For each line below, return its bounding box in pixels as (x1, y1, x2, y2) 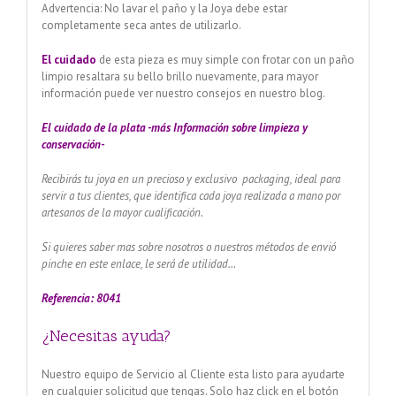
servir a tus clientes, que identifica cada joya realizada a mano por (41, 187, 340, 203)
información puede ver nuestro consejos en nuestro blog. (41, 85, 325, 101)
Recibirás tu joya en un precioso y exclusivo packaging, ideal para (41, 171, 340, 187)
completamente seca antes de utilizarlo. (41, 17, 241, 33)
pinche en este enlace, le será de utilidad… (41, 255, 236, 271)
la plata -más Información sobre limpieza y (107, 119, 308, 135)
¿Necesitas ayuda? (41, 325, 171, 346)
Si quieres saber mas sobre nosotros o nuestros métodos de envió (41, 239, 336, 255)
